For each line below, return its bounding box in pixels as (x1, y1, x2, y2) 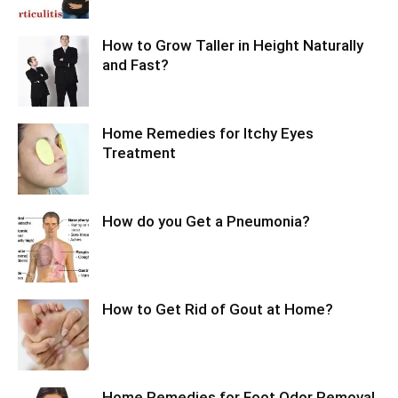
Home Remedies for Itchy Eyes (102, 124, 314, 143)
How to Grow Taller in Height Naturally (102, 36, 363, 55)
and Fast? (102, 56, 169, 75)
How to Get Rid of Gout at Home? (102, 300, 333, 319)
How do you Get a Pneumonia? (102, 212, 310, 231)
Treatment (102, 144, 176, 163)
